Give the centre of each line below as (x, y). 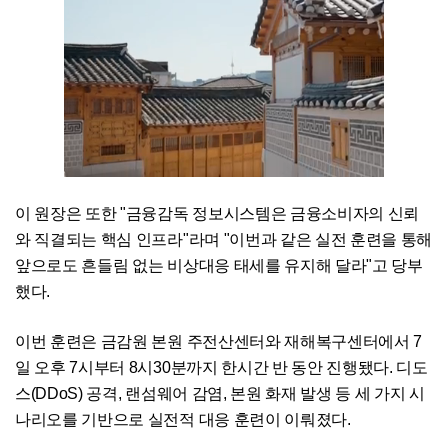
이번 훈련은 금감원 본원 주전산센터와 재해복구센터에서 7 (219, 341)
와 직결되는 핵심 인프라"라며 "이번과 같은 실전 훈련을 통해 (224, 239)
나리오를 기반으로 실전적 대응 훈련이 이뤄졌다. (183, 419)
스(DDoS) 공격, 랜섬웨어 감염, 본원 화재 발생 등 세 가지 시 (220, 393)
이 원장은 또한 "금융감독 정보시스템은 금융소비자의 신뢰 (217, 213)
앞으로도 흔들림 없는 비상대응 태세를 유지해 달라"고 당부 (219, 265)
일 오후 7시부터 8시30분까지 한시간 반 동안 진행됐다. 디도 (221, 367)
